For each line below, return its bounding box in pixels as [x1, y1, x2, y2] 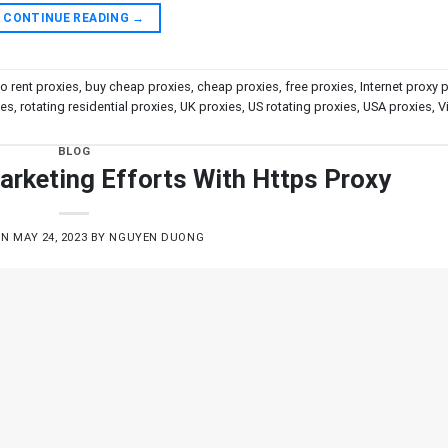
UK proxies [180, 98, 242, 114]
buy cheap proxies [85, 78, 191, 94]
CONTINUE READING [3, 11, 133, 26]
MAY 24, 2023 [13, 230, 88, 244]
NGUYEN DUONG [109, 230, 205, 244]
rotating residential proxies [20, 98, 174, 114]
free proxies [285, 78, 354, 94]
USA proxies [363, 98, 432, 114]
